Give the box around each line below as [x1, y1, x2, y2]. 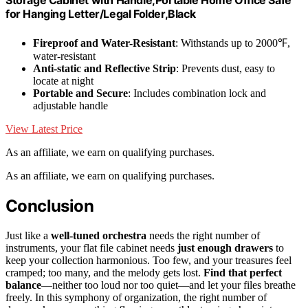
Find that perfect [203, 266, 282, 278]
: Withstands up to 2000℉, [175, 36, 290, 49]
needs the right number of [146, 229, 260, 241]
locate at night [33, 74, 93, 87]
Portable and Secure [33, 87, 128, 99]
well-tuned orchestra [51, 229, 146, 241]
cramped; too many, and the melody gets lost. [5, 266, 203, 278]
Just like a [5, 229, 51, 241]
